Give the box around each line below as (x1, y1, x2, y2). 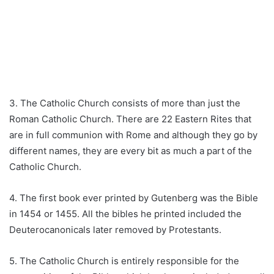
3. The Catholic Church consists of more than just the (9, 97, 240, 109)
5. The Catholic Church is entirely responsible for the (9, 255, 239, 267)
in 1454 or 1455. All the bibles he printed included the (9, 208, 242, 220)
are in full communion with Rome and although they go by (9, 129, 257, 141)
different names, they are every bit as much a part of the (9, 145, 252, 157)
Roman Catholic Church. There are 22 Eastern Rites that (9, 113, 251, 125)
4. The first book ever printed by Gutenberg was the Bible (9, 192, 258, 204)
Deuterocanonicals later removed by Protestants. (9, 224, 221, 236)
